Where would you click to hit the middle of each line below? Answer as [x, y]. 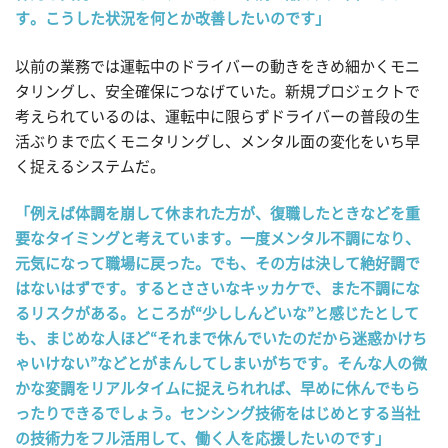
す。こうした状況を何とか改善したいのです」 [172, 19]
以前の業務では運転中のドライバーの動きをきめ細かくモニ [217, 66]
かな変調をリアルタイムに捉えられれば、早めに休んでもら [217, 389]
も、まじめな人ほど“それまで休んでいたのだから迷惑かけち [221, 339]
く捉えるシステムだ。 [90, 166]
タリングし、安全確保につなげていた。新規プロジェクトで [217, 91]
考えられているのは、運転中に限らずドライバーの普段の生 [217, 116]
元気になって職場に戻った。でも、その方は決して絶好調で [217, 264]
